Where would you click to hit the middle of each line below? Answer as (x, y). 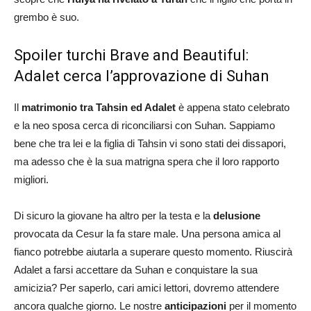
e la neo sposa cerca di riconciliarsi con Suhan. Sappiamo (144, 125)
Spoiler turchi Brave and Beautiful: (131, 55)
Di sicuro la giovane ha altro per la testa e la (114, 215)
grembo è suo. (47, 17)
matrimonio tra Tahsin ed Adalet (97, 107)
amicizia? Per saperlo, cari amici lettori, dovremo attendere (146, 287)
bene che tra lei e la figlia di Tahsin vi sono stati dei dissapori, (150, 143)
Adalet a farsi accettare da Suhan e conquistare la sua (136, 269)
